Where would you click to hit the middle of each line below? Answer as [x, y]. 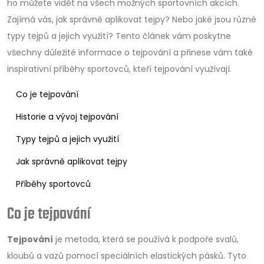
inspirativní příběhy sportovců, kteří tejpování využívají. [119, 69]
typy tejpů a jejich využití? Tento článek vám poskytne [119, 36]
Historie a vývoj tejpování [67, 116]
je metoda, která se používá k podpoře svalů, [146, 239]
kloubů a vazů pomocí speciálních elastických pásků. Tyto [127, 255]
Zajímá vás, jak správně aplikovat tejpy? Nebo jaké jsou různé [132, 19]
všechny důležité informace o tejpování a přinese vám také [130, 52]
